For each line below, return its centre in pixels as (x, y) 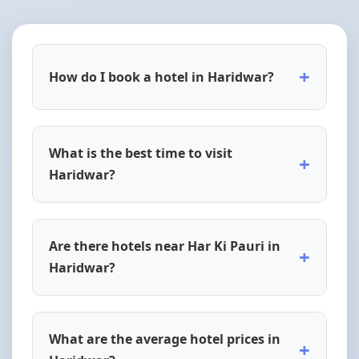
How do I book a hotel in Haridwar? (161, 77)
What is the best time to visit (141, 153)
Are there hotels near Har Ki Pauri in (165, 246)
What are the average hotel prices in (165, 339)
